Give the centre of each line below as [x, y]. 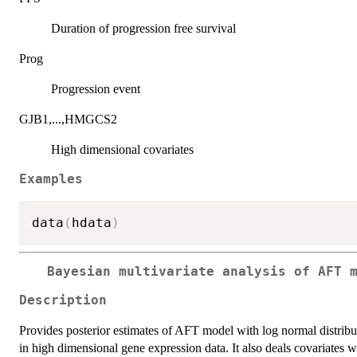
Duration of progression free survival [143, 29]
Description [63, 301]
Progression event [96, 89]
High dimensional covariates [122, 150]
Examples [51, 180]
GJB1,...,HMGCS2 [68, 120]
